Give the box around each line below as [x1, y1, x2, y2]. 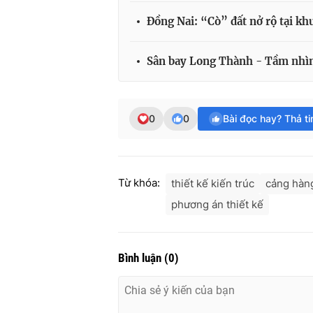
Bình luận [118, 251, 164, 265]
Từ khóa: [118, 176, 160, 190]
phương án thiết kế [171, 198, 263, 212]
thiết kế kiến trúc [171, 177, 254, 191]
